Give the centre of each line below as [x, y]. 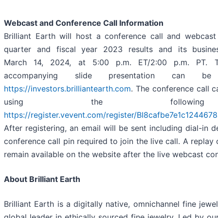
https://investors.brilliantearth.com [67, 89]
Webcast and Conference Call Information [84, 23]
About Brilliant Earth [42, 179]
